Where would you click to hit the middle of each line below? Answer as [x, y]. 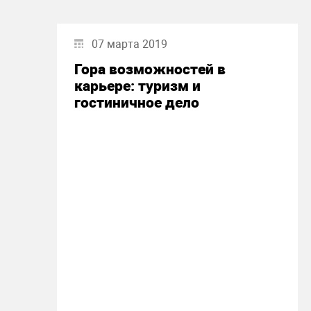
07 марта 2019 [129, 44]
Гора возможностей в [150, 69]
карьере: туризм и [137, 86]
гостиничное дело [137, 103]
